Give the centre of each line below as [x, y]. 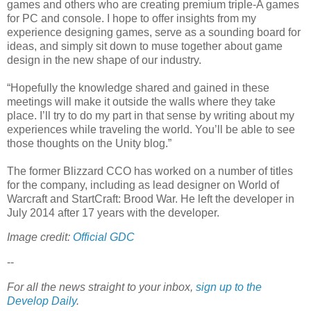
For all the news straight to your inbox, [100, 287]
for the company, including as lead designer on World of [143, 185]
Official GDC [104, 237]
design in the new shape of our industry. [104, 60]
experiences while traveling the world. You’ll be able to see [151, 129]
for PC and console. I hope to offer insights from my [132, 18]
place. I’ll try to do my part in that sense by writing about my [151, 115]
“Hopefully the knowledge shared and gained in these [138, 87]
